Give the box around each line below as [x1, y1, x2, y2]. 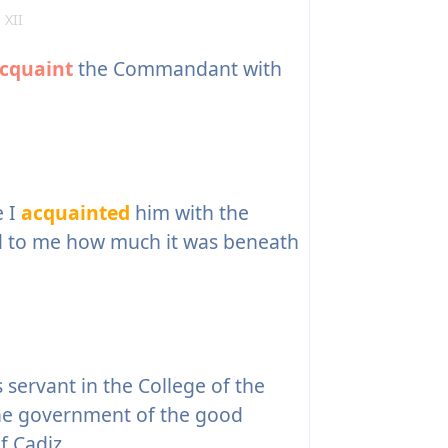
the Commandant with [72, 55, 282, 83]
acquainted [20, 199, 130, 227]
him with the [129, 199, 249, 227]
